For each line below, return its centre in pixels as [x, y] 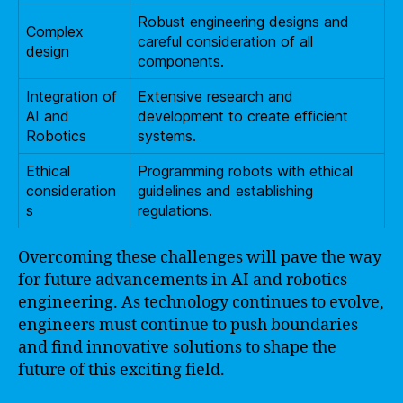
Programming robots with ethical [245, 170]
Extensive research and [215, 96]
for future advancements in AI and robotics [183, 280]
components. [181, 61]
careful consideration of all [225, 41]
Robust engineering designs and [243, 21]
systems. [167, 135]
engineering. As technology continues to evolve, [201, 302]
